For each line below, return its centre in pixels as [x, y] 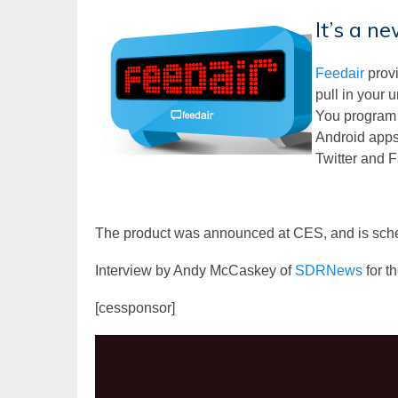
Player [115, 366]
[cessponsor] [135, 308]
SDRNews [329, 271]
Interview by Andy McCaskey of [195, 271]
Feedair [340, 74]
